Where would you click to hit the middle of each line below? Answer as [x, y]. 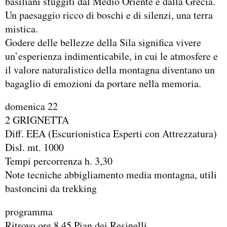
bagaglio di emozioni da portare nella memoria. [103, 83]
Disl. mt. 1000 [34, 147]
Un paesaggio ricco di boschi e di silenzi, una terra [109, 15]
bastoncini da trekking [51, 188]
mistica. [22, 28]
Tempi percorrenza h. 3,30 [59, 161]
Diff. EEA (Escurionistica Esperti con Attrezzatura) [111, 134]
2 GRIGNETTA [37, 120]
